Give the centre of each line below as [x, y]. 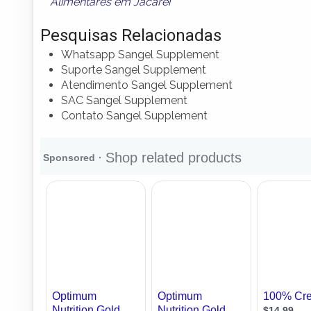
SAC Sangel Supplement [124, 100]
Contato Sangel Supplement [134, 115]
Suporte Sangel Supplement [134, 69]
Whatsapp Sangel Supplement [140, 54]
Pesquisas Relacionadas [131, 35]
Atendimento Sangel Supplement [147, 85]
